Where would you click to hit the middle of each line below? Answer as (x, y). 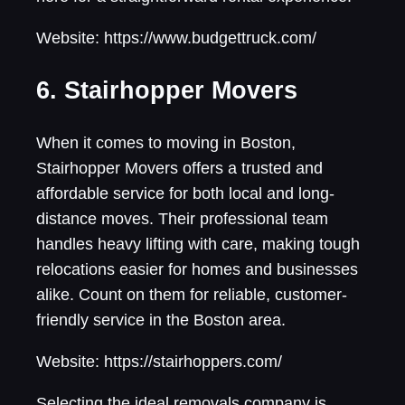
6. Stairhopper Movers (167, 90)
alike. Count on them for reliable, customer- (192, 295)
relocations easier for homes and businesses (197, 270)
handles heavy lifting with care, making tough (198, 245)
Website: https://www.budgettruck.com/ (176, 38)
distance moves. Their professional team (182, 219)
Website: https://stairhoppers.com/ (159, 362)
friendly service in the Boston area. (161, 320)
